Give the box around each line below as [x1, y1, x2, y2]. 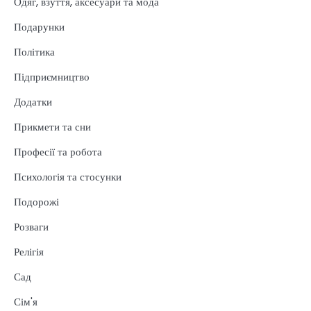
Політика [14, 44, 55, 59]
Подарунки [14, 19, 65, 34]
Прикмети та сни [14, 119, 91, 134]
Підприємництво [14, 69, 90, 84]
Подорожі [14, 194, 59, 209]
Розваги [14, 219, 49, 234]
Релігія [14, 244, 44, 259]
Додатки [14, 94, 52, 109]
